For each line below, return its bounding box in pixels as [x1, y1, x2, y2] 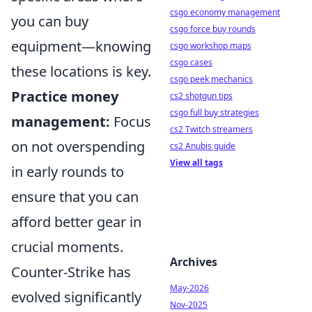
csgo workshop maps [170, 40, 251, 52]
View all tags [170, 157, 223, 169]
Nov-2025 [170, 299, 208, 311]
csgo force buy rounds [170, 23, 256, 35]
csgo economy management [170, 6, 280, 18]
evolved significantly [11, 288, 141, 306]
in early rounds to [11, 162, 124, 181]
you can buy [11, 12, 88, 31]
